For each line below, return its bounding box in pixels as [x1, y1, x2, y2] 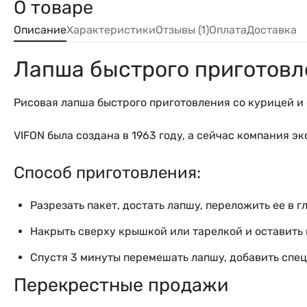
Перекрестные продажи [14, 273, 228, 296]
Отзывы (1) [156, 23, 209, 36]
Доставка [247, 23, 297, 36]
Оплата [209, 23, 247, 36]
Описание [14, 23, 66, 36]
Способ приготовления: [14, 162, 201, 182]
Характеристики [66, 23, 156, 36]
